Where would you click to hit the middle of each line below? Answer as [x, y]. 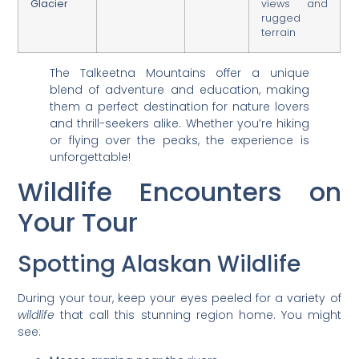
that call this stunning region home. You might [198, 315]
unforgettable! [91, 157]
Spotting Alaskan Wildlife [159, 264]
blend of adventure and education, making [179, 89]
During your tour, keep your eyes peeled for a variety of [179, 298]
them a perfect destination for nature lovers [179, 106]
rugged [281, 18]
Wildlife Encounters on [179, 192]
